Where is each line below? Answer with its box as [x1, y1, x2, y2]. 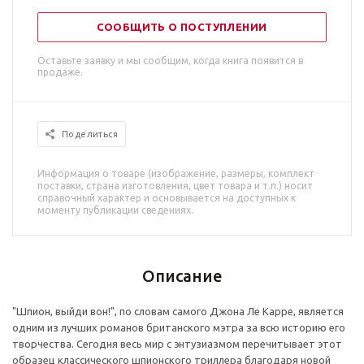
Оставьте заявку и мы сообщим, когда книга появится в [37, 55, 303, 66]
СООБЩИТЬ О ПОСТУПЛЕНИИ [96, 21, 267, 32]
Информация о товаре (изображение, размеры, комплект [37, 168, 314, 179]
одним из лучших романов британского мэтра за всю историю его [12, 322, 345, 333]
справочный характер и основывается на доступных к [37, 193, 296, 203]
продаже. [37, 67, 83, 77]
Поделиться [62, 129, 118, 139]
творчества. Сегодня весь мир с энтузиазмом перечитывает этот [12, 338, 342, 349]
